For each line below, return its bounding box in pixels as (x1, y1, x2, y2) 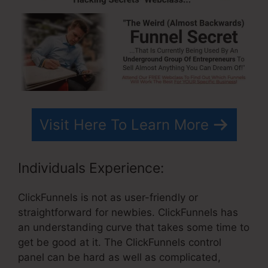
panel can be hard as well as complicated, (18, 251, 221, 264)
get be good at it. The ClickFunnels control (18, 236, 221, 249)
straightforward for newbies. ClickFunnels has (18, 206, 238, 219)
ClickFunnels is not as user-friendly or (18, 191, 198, 204)
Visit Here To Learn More (39, 115, 209, 133)
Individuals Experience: (18, 160, 164, 177)
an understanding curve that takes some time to (18, 221, 249, 234)
